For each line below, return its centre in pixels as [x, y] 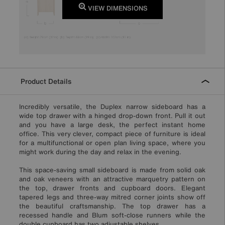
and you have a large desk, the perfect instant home [112, 125]
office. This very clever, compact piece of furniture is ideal [112, 134]
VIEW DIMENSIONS [117, 9]
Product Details [45, 81]
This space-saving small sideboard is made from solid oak [112, 170]
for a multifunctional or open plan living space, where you [112, 143]
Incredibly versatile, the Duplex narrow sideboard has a [112, 107]
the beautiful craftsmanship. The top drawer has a [112, 206]
